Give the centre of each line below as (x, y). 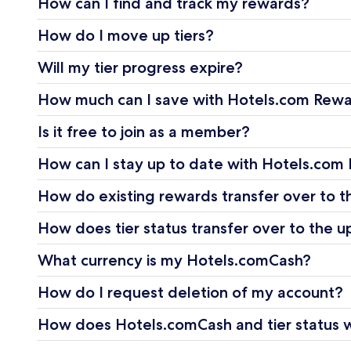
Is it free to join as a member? (144, 132)
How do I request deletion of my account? (190, 293)
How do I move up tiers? (126, 36)
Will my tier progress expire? (140, 68)
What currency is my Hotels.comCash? (174, 261)
